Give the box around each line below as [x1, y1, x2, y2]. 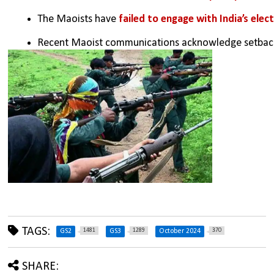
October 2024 [159, 227, 201, 235]
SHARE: [22, 260, 59, 273]
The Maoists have [37, 13, 117, 26]
